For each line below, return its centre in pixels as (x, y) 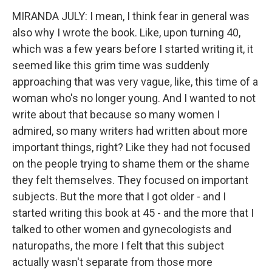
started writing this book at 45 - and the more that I (133, 213)
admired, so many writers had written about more (130, 131)
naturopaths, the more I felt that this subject (118, 246)
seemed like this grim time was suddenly (111, 65)
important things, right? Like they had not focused (131, 147)
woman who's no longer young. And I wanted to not (134, 98)
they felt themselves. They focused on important (130, 180)
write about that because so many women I (116, 114)
